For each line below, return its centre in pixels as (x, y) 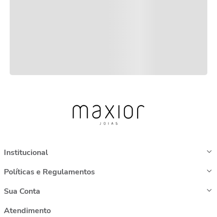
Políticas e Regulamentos (49, 172)
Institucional (26, 152)
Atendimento (27, 210)
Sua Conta (22, 191)
